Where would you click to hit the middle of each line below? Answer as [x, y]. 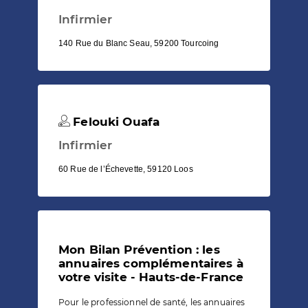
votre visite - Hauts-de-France [151, 277]
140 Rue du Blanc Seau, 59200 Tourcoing [139, 43]
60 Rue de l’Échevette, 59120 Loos [126, 169]
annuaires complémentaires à [151, 263]
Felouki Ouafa [115, 121]
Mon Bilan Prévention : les [139, 249]
